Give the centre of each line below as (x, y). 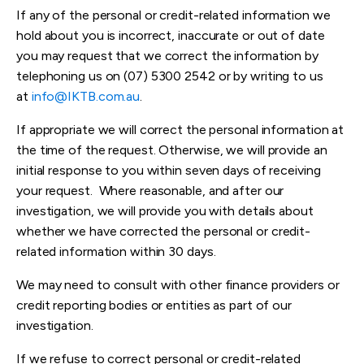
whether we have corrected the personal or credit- (164, 232)
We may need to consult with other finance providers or (178, 285)
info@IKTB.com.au (86, 97)
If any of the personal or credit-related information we (173, 15)
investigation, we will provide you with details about (165, 211)
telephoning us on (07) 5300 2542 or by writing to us (170, 76)
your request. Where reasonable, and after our (150, 191)
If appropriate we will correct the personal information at (180, 130)
